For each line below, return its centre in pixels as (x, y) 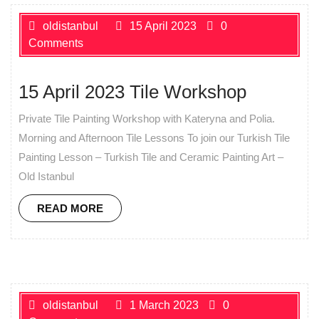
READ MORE (70, 208)
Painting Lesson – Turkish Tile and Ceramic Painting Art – (151, 157)
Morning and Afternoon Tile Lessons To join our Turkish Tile (154, 137)
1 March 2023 (164, 305)
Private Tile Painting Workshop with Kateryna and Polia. (147, 118)
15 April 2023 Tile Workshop (132, 91)
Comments (56, 43)
